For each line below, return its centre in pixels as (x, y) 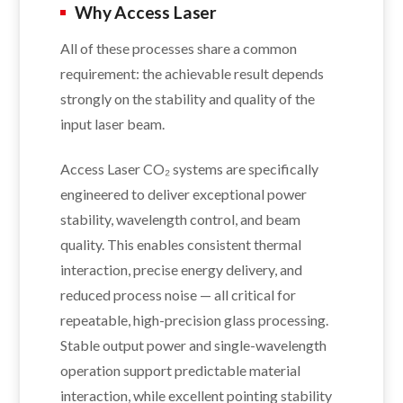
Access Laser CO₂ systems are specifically (189, 168)
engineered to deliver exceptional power (184, 193)
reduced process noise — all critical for (178, 294)
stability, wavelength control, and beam (180, 219)
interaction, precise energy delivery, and (181, 269)
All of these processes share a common (179, 48)
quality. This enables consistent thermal (181, 244)
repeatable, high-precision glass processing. (194, 319)
